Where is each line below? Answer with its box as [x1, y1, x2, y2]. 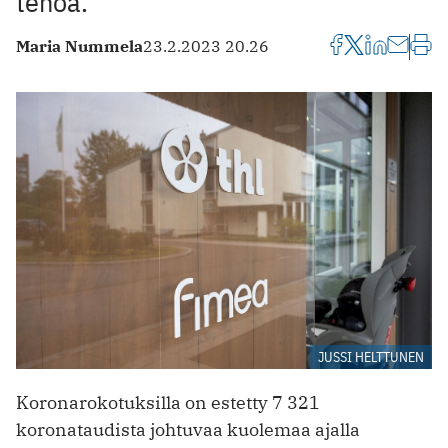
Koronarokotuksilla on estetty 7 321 [16, 390, 320, 414]
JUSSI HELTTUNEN [318, 347, 424, 366]
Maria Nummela [16, 36, 143, 57]
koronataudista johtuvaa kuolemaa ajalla [16, 417, 360, 441]
